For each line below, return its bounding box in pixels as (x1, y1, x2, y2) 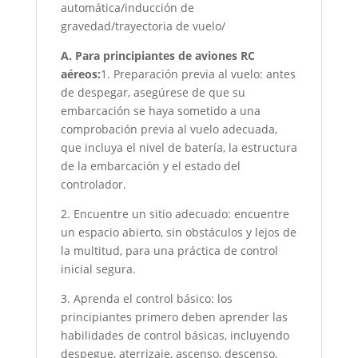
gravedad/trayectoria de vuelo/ (60, 18, 225, 34)
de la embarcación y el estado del (60, 157, 241, 173)
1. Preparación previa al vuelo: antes (100, 66, 296, 82)
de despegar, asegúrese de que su (60, 84, 245, 100)
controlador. (60, 176, 126, 192)
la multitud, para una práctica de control (60, 242, 278, 258)
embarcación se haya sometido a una (60, 102, 261, 118)
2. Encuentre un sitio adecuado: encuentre (60, 205, 289, 221)
